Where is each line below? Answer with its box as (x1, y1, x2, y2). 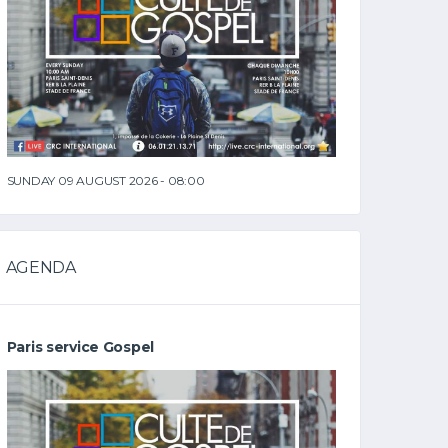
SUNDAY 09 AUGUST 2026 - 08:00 (6, 173, 205, 188)
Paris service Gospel (6, 338, 155, 356)
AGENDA (5, 258, 76, 277)
